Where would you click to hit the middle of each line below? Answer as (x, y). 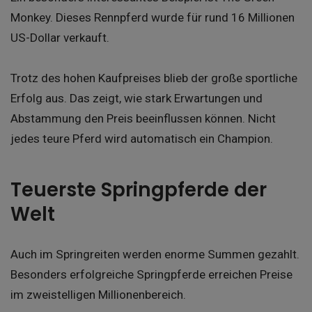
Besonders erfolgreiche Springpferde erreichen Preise (151, 274)
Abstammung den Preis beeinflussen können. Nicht (143, 118)
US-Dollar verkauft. (60, 37)
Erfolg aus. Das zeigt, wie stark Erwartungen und (136, 98)
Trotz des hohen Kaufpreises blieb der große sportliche (154, 78)
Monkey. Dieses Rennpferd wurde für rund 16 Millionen (153, 17)
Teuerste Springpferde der (139, 190)
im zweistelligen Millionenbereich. (98, 294)
